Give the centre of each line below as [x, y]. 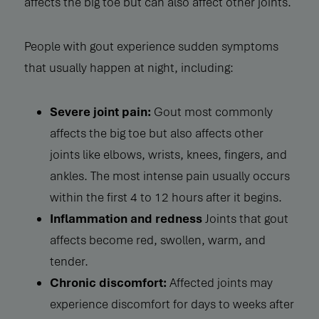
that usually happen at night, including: [129, 67]
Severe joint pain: [100, 111]
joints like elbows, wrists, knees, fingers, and [168, 154]
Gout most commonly [211, 111]
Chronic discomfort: [108, 282]
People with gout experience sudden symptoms [151, 46]
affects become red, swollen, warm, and [157, 240]
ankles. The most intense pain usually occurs [169, 176]
